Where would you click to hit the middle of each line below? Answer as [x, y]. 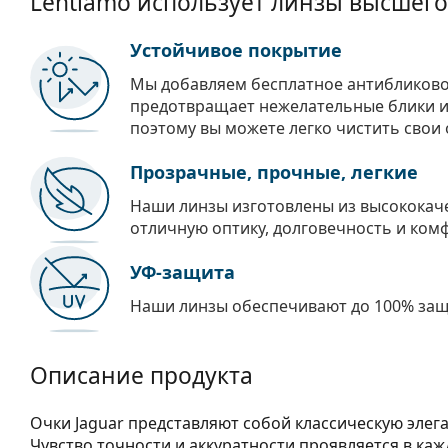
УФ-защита [182, 271]
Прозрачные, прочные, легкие [274, 171]
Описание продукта [141, 375]
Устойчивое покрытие [236, 49]
